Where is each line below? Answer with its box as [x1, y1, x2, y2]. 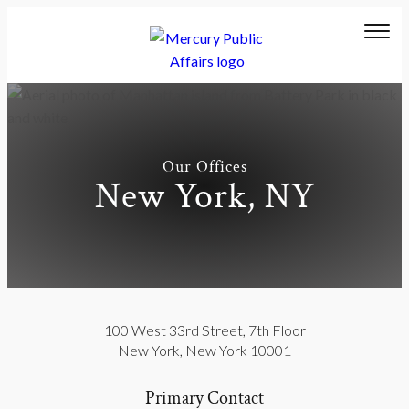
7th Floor [247, 321, 306, 339]
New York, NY [94, 172, 315, 220]
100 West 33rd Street [103, 321, 243, 339]
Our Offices [162, 155, 247, 177]
